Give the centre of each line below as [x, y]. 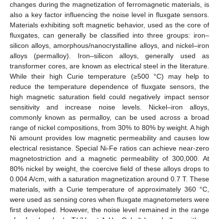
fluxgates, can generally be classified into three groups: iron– [109, 35]
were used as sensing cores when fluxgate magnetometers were [109, 199]
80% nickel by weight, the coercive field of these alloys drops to [109, 168]
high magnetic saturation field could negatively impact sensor [109, 97]
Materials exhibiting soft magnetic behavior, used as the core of [109, 25]
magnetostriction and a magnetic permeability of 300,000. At [109, 158]
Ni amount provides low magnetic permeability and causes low [109, 138]
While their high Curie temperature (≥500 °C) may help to [109, 76]
